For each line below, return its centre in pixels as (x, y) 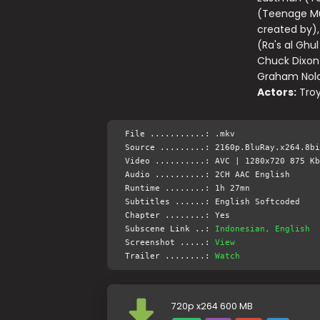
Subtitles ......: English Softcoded (212, 202)
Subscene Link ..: (170, 229)
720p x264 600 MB (212, 306)
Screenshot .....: (170, 242)
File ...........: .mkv (180, 134)
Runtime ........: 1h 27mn (187, 188)
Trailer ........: (170, 256)
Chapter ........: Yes (177, 215)
